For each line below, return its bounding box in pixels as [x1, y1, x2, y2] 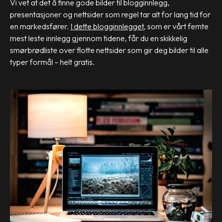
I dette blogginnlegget [70, 21, 144, 31]
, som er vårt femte [144, 21, 209, 31]
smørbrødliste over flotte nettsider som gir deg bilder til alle [10, 45, 209, 55]
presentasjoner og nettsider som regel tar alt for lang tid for [10, 9, 211, 19]
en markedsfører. [10, 21, 69, 31]
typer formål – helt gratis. [10, 57, 95, 67]
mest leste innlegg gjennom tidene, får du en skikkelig [10, 33, 187, 43]
